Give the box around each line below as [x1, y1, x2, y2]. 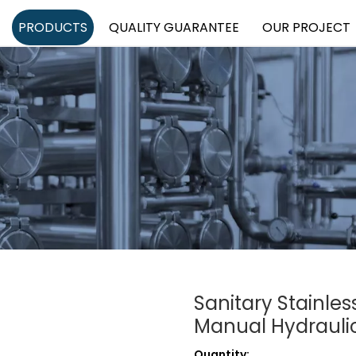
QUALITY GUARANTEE [108, 18, 239, 37]
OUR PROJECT [261, 18, 350, 37]
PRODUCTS [17, 18, 87, 37]
